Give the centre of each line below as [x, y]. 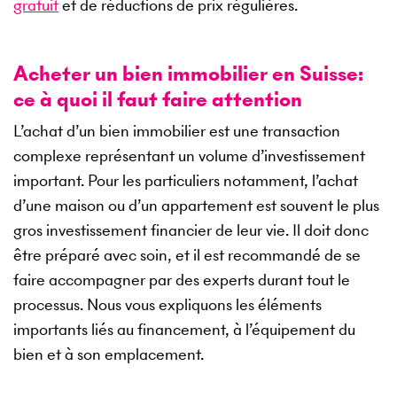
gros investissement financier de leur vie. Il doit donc [191, 230]
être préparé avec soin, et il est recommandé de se [187, 254]
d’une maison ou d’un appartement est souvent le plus [196, 205]
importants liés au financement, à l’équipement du [184, 329]
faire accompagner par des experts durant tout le [182, 279]
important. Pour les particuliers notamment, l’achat [186, 180]
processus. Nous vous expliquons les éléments [167, 304]
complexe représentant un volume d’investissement [189, 155]
